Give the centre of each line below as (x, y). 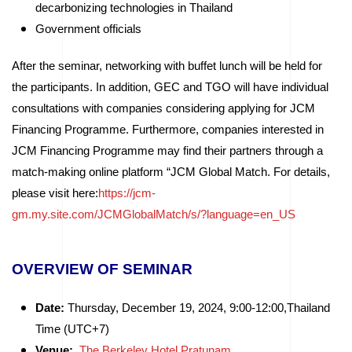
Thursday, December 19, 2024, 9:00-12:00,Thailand (197, 308)
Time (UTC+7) (72, 329)
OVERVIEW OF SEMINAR (104, 269)
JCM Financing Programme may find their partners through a (167, 151)
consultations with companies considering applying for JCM (163, 108)
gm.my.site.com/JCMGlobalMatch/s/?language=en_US (154, 214)
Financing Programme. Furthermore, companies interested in (168, 130)
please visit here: (55, 193)
